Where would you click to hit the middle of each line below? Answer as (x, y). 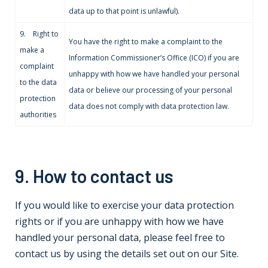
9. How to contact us (94, 176)
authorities (38, 115)
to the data (38, 82)
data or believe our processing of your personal (150, 90)
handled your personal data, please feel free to (120, 237)
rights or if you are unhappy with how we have (119, 221)
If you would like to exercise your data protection (124, 205)
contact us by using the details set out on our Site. (127, 254)
